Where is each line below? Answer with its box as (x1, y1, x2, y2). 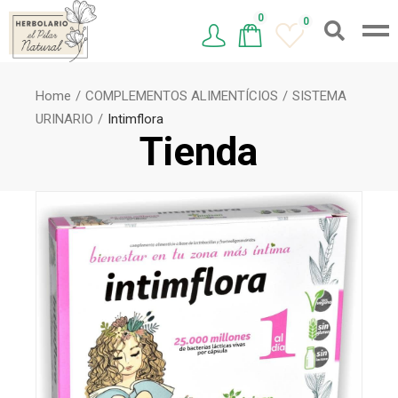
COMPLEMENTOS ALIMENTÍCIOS (85, 88, 279, 104)
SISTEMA (292, 88, 347, 104)
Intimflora (107, 111, 164, 127)
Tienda (139, 129, 259, 175)
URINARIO (36, 111, 94, 127)
